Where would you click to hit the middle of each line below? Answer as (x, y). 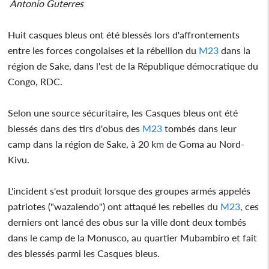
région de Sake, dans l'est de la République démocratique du (133, 65)
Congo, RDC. (35, 81)
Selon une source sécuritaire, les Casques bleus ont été (123, 112)
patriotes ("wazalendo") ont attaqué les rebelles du (114, 206)
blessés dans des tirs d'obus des (75, 128)
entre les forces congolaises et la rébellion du (104, 50)
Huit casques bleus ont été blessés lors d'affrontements (124, 34)
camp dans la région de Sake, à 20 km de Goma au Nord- (126, 144)
